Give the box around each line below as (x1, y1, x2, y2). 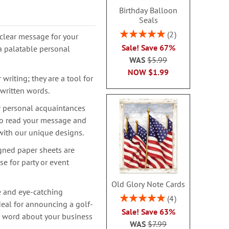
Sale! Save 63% (121, 206, 175, 217)
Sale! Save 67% (121, 42, 175, 53)
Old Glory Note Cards (111, 178, 186, 189)
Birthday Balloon (119, 5, 178, 15)
